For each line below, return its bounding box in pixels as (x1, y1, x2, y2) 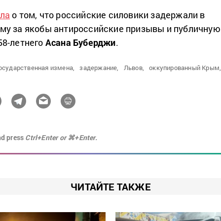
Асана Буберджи (43, 37, 116, 49)
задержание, (79, 63, 119, 73)
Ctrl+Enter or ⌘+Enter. (25, 133, 97, 143)
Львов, (123, 63, 145, 73)
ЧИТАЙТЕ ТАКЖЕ (71, 180, 150, 193)
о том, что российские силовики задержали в (10, 9, 205, 21)
